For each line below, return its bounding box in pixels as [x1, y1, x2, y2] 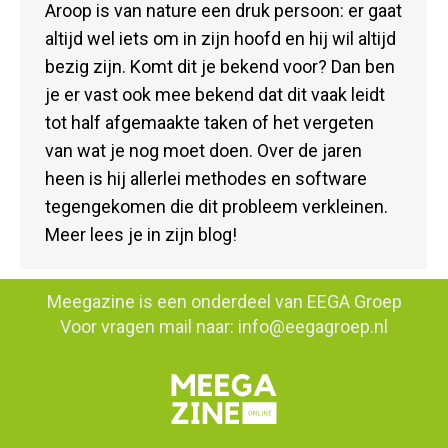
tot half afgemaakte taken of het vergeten [45, 111, 374, 133]
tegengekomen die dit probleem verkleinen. [45, 195, 388, 217]
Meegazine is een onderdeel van [46, 291, 307, 313]
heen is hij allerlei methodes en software [45, 167, 367, 189]
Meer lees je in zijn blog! [45, 223, 237, 245]
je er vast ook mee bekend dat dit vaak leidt [45, 83, 385, 105]
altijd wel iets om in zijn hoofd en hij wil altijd [45, 27, 396, 49]
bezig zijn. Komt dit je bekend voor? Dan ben [45, 55, 395, 77]
